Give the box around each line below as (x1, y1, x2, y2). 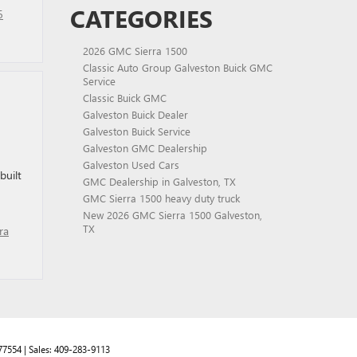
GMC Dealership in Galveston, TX (82, 175, 236, 188)
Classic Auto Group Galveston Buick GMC (82, 61, 273, 74)
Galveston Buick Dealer (82, 108, 188, 121)
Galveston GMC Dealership (82, 141, 207, 155)
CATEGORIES (69, 2, 213, 34)
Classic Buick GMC (82, 91, 167, 104)
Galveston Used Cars (82, 158, 179, 171)
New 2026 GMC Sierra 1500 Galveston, (82, 208, 262, 222)
